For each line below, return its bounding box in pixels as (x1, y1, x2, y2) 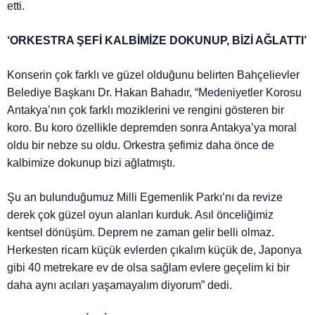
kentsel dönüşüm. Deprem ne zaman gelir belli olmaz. (7, 226, 275, 239)
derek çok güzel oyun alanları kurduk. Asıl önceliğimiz (7, 209, 274, 221)
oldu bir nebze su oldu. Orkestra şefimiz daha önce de (7, 139, 275, 152)
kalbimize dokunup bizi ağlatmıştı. (7, 157, 176, 169)
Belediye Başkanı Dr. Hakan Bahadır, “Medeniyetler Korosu (7, 86, 302, 99)
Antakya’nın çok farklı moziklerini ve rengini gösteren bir (7, 104, 285, 117)
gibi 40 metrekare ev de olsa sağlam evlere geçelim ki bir (7, 262, 290, 274)
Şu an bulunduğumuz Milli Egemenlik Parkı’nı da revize (7, 191, 283, 204)
